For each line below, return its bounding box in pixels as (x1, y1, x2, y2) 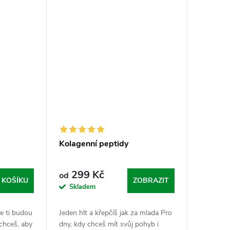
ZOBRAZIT (132, 175, 169, 185)
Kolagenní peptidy (59, 138, 128, 149)
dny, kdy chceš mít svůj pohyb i (59, 219, 159, 229)
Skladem (69, 182, 95, 191)
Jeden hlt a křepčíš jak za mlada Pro (59, 207, 172, 218)
